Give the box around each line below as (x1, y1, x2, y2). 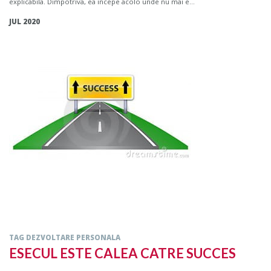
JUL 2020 (9, 17, 40, 27)
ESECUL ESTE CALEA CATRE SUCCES (9, 244, 236, 261)
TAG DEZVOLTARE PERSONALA (9, 232, 120, 242)
